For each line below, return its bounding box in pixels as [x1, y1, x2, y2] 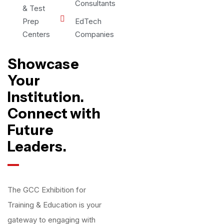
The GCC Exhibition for [7, 185, 86, 194]
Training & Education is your [7, 200, 101, 209]
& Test [22, 3, 45, 13]
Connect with [7, 105, 100, 122]
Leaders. [7, 138, 66, 155]
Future [7, 121, 53, 138]
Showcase [7, 55, 79, 72]
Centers [22, 29, 50, 39]
